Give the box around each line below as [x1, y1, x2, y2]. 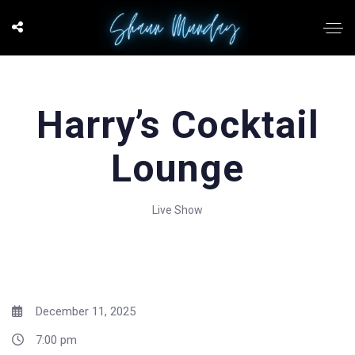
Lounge [111, 146, 244, 191]
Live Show [152, 204, 203, 216]
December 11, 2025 [32, 304, 136, 319]
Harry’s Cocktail [36, 102, 319, 147]
